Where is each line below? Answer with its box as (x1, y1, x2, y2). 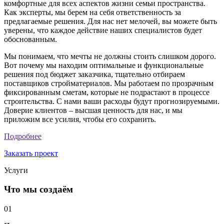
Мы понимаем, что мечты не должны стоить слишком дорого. (4, 51, 216, 60)
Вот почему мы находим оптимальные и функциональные (4, 60, 203, 69)
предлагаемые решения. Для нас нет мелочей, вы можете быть (4, 16, 217, 25)
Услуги (4, 165, 28, 174)
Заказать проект (4, 148, 58, 157)
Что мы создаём (4, 184, 73, 195)
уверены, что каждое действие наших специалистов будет (4, 25, 202, 34)
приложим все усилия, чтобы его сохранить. (4, 114, 156, 123)
